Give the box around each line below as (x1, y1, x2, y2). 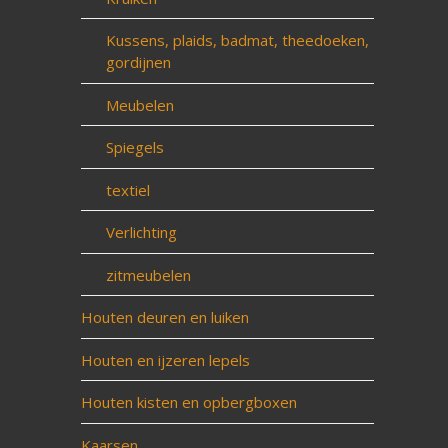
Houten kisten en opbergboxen (80, 392, 297, 412)
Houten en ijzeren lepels (80, 349, 250, 370)
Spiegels (105, 137, 164, 157)
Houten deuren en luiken (80, 307, 249, 327)
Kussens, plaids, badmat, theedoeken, (105, 30, 369, 50)
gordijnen (105, 52, 171, 72)
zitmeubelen (105, 264, 191, 285)
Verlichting (105, 222, 177, 242)
